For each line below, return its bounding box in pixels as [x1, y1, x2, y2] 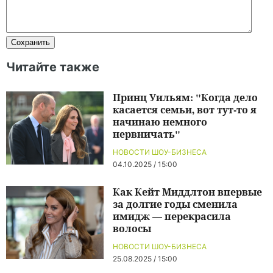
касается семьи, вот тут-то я [113, 102, 257, 116]
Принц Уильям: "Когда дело [113, 90, 258, 104]
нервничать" [113, 127, 180, 141]
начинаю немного [113, 115, 207, 129]
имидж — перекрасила [113, 209, 231, 223]
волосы [113, 221, 151, 235]
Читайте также [6, 60, 99, 74]
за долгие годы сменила [113, 197, 238, 211]
